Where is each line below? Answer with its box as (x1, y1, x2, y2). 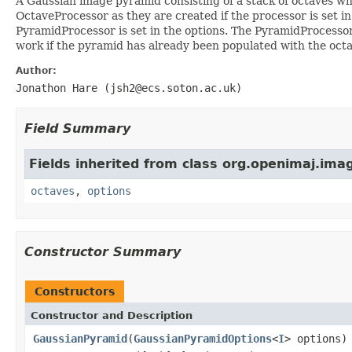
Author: (16, 64, 57, 76)
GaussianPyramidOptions (134, 332, 272, 345)
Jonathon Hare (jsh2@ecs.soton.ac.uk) (16, 81, 242, 94)
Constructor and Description (31, 309, 192, 321)
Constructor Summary (24, 244, 181, 259)
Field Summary (24, 120, 130, 136)
